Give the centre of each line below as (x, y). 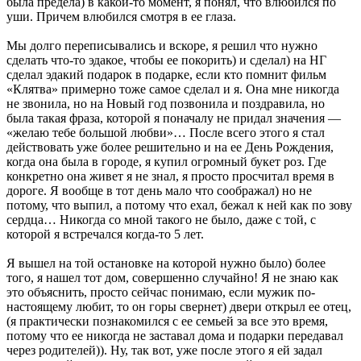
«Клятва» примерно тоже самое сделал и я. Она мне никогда (173, 89)
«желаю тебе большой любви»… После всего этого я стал (166, 132)
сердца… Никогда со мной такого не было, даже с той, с (161, 219)
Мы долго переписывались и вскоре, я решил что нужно (162, 45)
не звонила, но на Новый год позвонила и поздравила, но (166, 103)
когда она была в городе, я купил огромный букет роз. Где (166, 161)
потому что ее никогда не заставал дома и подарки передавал (175, 335)
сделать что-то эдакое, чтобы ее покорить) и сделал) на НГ (166, 60)
